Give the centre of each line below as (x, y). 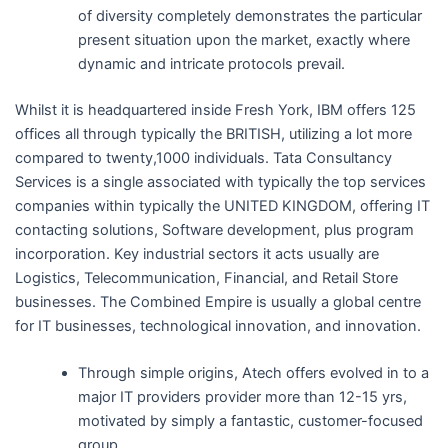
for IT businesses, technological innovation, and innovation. (217, 325)
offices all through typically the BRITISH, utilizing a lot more (213, 133)
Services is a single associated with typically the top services (220, 181)
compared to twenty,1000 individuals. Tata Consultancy (203, 157)
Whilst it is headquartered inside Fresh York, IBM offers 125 (215, 109)
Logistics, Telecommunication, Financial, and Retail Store (206, 277)
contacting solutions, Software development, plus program (214, 229)
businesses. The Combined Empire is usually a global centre (217, 301)
